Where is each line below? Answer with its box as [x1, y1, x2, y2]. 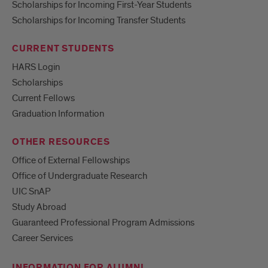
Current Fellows [12, 92, 75, 105]
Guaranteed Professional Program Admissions [12, 217, 194, 229]
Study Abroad [12, 201, 66, 214]
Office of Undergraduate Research [12, 170, 147, 182]
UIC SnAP [12, 185, 51, 198]
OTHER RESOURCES [12, 136, 110, 149]
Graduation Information [12, 108, 104, 120]
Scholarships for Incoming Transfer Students [12, 14, 185, 27]
